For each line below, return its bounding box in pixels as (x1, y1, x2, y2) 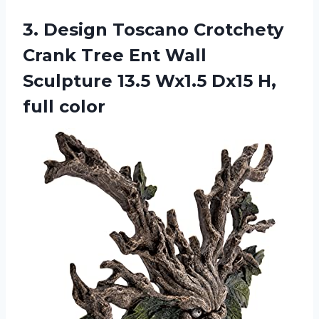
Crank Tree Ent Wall (23, 44, 206, 66)
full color (23, 95, 105, 117)
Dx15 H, (211, 70, 276, 91)
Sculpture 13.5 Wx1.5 (23, 70, 211, 91)
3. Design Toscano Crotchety (23, 19, 283, 40)
